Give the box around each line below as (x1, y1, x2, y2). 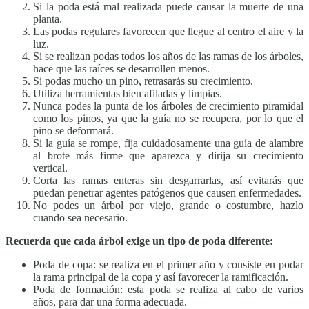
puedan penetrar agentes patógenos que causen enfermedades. (33, 187, 301, 199)
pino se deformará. (33, 125, 114, 137)
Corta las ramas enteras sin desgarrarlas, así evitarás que (33, 175, 303, 187)
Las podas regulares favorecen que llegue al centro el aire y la (33, 26, 303, 38)
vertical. (33, 162, 68, 175)
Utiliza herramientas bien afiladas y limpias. (33, 88, 222, 100)
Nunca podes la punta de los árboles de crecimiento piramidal (33, 100, 303, 112)
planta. (33, 13, 62, 26)
